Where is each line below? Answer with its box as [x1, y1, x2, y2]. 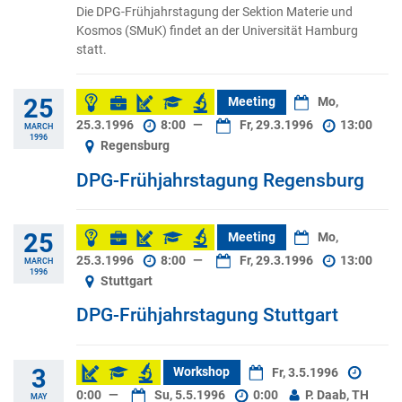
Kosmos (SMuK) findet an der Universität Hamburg [76, 23, 358, 39]
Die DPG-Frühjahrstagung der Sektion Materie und [76, 4, 353, 20]
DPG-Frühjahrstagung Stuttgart [76, 304, 338, 327]
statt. [76, 42, 107, 57]
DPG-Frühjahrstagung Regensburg [76, 169, 364, 191]
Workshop [173, 364, 231, 380]
